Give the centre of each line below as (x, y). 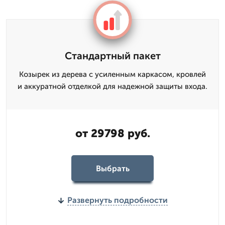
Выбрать (113, 168)
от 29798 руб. (113, 133)
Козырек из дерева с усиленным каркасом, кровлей (113, 74)
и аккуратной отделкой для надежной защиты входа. (113, 86)
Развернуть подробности (117, 200)
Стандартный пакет (113, 56)
